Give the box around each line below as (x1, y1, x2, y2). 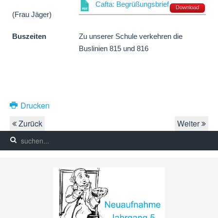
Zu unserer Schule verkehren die (79, 33, 182, 41)
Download (176, 4, 199, 11)
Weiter (177, 118, 201, 129)
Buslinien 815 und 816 (79, 45, 148, 53)
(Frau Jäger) (12, 11, 52, 19)
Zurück (17, 118, 42, 129)
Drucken (18, 100, 50, 111)
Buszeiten (12, 33, 46, 41)
